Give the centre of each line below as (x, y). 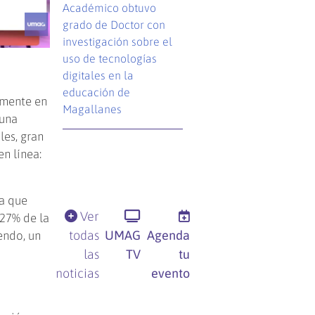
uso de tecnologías (110, 58)
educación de (97, 92)
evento (170, 273)
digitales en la (98, 75)
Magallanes (92, 109)
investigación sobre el (118, 41)
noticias (77, 273)
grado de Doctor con (114, 24)
